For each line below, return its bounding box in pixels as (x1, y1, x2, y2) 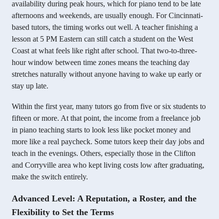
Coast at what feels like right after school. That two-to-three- (12, 46, 197, 55)
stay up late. (12, 81, 48, 90)
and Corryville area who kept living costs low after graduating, (12, 160, 204, 169)
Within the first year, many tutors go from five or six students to (12, 102, 206, 110)
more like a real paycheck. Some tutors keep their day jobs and (12, 137, 204, 146)
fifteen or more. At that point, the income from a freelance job (12, 113, 200, 122)
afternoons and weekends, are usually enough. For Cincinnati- (12, 11, 203, 20)
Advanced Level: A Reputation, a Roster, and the (12, 193, 197, 203)
